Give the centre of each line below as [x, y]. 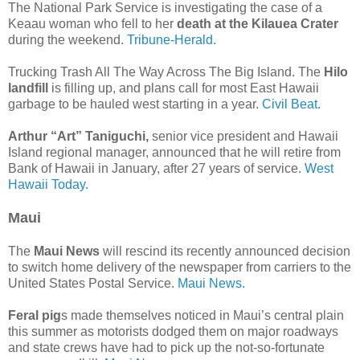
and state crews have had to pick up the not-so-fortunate [166, 347]
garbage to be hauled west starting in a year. [135, 104]
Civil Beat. [291, 104]
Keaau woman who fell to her [92, 23]
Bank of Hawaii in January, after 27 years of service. [156, 168]
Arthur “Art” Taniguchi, [78, 136]
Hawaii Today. [48, 184]
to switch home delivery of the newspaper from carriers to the [180, 267]
